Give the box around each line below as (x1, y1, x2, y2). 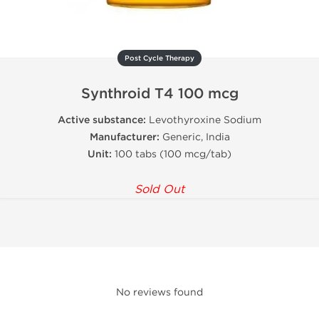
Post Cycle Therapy (125, 54, 194, 63)
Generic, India (159, 131, 230, 143)
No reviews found (116, 286, 203, 298)
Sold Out (135, 182, 184, 196)
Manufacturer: (89, 131, 159, 143)
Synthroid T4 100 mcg (80, 85, 239, 103)
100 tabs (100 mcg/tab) (112, 148, 231, 160)
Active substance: (58, 114, 146, 126)
